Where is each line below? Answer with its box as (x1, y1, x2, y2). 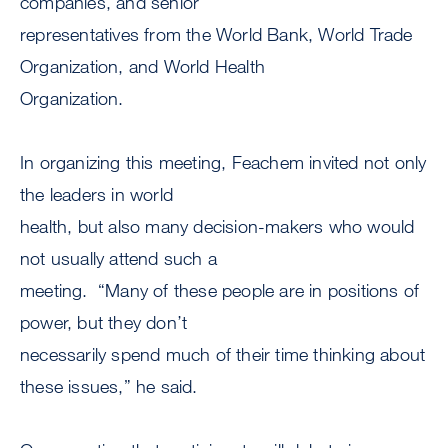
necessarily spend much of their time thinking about (20, 343, 426, 366)
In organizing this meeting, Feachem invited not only (20, 151, 427, 174)
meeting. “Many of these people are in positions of (20, 279, 420, 302)
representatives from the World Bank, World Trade (20, 23, 413, 46)
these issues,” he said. (20, 375, 203, 398)
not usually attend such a (20, 247, 217, 270)
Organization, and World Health (20, 55, 265, 78)
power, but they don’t (20, 311, 188, 334)
